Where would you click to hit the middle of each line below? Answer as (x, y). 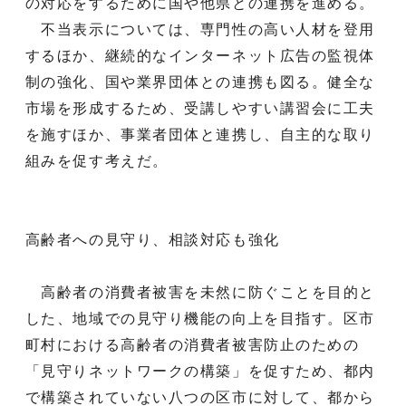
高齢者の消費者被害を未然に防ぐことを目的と (200, 292)
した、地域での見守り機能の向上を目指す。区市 (200, 318)
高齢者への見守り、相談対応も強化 (152, 239)
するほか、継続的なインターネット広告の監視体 (200, 55)
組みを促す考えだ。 (97, 160)
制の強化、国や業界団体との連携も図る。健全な (200, 82)
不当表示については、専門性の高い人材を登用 (200, 29)
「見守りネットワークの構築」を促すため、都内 (200, 371)
